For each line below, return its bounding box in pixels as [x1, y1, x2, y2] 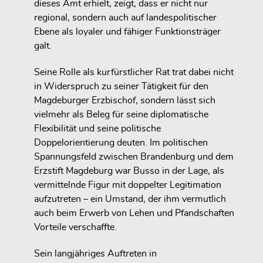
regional [34, 13, 68, 23]
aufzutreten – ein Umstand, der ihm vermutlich [34, 194, 226, 204]
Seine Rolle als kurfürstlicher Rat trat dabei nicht [34, 68, 234, 77]
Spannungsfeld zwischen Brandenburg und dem [34, 152, 234, 162]
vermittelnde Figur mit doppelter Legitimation [34, 180, 221, 190]
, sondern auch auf [68, 13, 146, 23]
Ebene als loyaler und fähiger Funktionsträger [34, 27, 221, 37]
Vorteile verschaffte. [34, 222, 117, 232]
